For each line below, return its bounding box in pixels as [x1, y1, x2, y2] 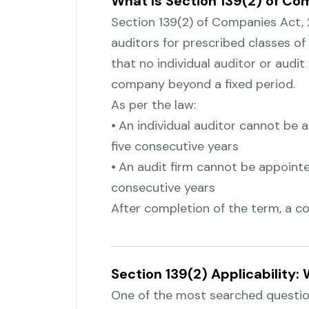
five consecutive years [110, 138, 239, 155]
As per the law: [110, 97, 196, 114]
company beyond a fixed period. [110, 76, 295, 93]
